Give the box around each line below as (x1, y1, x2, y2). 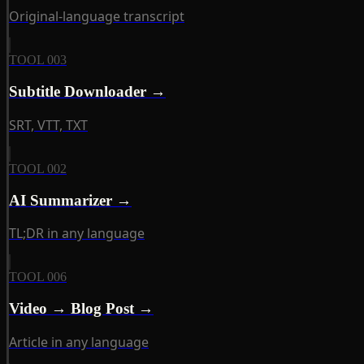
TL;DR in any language (9, 224, 145, 243)
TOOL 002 (9, 161, 67, 175)
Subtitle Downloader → (9, 83, 166, 101)
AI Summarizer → (9, 191, 132, 209)
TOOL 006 (9, 270, 67, 284)
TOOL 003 (9, 53, 67, 67)
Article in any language (9, 332, 149, 351)
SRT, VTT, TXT (9, 115, 88, 134)
